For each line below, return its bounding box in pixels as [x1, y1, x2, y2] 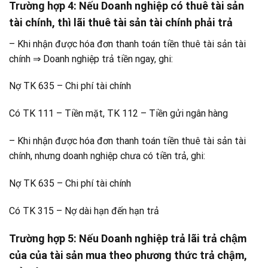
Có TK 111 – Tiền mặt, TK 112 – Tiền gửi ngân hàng [9, 108, 228, 120]
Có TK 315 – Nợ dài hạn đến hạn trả [9, 205, 159, 217]
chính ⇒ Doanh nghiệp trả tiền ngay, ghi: [9, 53, 173, 65]
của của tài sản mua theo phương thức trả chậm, [9, 249, 247, 262]
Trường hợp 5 [9, 232, 74, 245]
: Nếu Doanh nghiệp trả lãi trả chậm [74, 232, 246, 245]
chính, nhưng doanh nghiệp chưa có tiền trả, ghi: [9, 150, 205, 162]
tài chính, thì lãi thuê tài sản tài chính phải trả [9, 16, 233, 29]
